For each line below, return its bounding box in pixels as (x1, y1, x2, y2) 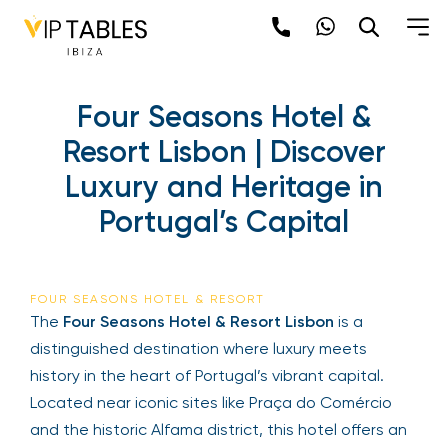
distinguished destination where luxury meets (30, 339, 367, 358)
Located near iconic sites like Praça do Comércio (30, 393, 392, 412)
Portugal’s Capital (99, 204, 349, 240)
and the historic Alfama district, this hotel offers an (30, 420, 407, 439)
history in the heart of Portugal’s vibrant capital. (30, 366, 384, 385)
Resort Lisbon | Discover (62, 134, 386, 170)
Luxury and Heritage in (65, 169, 383, 205)
